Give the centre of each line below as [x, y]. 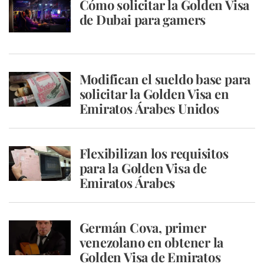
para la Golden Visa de [143, 168]
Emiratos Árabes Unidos [149, 108]
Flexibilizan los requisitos [154, 153]
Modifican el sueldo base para [165, 79]
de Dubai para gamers [143, 19]
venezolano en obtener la [151, 242]
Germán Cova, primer [143, 227]
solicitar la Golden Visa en [154, 94]
